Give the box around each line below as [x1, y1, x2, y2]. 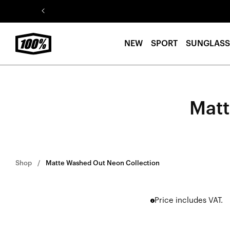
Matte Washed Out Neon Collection [46, 160, 160, 167]
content [15, 12, 44, 20]
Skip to [15, 3, 40, 11]
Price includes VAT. [154, 197, 223, 205]
